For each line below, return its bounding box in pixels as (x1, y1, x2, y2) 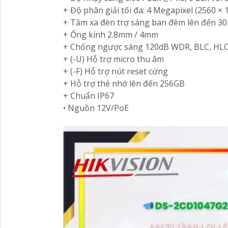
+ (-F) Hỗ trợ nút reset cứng (63, 65, 168, 77)
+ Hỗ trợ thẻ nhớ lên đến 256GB (63, 77, 185, 89)
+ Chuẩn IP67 (63, 90, 114, 101)
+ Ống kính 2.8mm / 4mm (63, 28, 158, 40)
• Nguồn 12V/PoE (63, 102, 129, 113)
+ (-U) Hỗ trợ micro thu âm (63, 53, 164, 65)
